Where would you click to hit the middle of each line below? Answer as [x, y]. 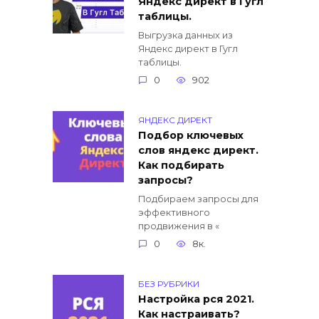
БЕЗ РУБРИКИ [169, 284]
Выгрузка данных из [185, 35]
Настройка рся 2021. [196, 299]
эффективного [174, 212]
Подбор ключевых [191, 136]
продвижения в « [179, 226]
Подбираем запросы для [198, 199]
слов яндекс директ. [198, 151]
